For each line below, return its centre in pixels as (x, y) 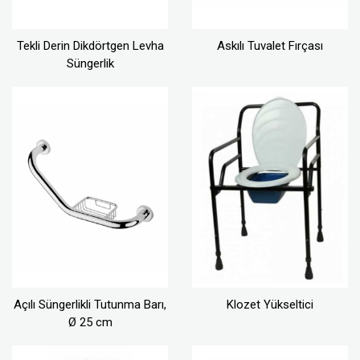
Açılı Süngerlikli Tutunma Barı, (90, 305)
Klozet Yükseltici (270, 305)
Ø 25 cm (90, 323)
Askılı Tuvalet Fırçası (270, 46)
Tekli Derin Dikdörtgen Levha (90, 46)
